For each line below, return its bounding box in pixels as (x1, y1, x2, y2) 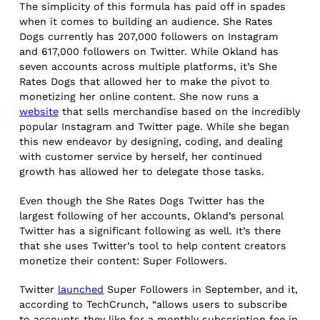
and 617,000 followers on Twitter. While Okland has (19, 46, 279, 58)
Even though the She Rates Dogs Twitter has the (19, 194, 265, 206)
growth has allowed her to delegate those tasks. (19, 166, 269, 178)
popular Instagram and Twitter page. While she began (19, 121, 290, 133)
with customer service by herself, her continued (19, 151, 263, 163)
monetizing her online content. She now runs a (19, 91, 259, 103)
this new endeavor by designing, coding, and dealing (19, 136, 284, 148)
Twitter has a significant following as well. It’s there (19, 224, 281, 236)
